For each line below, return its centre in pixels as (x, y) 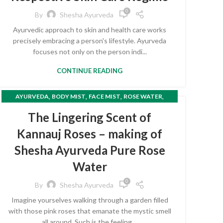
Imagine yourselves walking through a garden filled (90, 200)
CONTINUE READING (90, 71)
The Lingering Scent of (90, 117)
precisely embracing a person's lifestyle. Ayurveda (90, 41)
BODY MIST (69, 96)
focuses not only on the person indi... (90, 52)
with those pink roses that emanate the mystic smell (90, 211)
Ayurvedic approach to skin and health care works (90, 30)
